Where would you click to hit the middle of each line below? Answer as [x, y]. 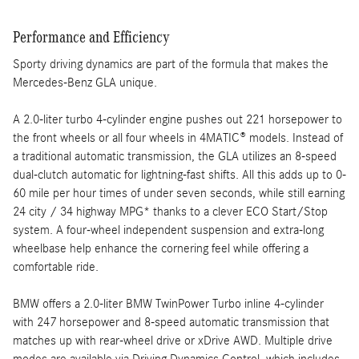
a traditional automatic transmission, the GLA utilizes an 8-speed [175, 156]
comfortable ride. [56, 267]
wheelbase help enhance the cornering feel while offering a [161, 248]
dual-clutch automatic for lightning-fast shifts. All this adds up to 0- [179, 175]
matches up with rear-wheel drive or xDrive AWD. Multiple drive [173, 341]
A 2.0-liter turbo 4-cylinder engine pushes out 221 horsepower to [177, 119]
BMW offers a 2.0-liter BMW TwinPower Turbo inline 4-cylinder [168, 304]
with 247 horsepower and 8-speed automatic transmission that [171, 322]
